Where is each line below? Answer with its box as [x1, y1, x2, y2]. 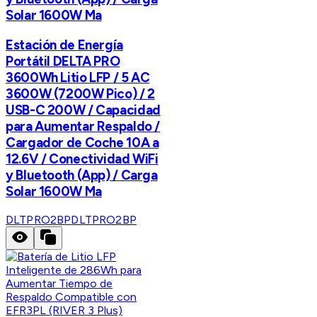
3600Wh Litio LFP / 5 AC [6, 69, 150, 86]
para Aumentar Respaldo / [6, 117, 161, 134]
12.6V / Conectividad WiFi [6, 150, 158, 167]
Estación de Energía [6, 36, 123, 53]
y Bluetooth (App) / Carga [6, 166, 158, 183]
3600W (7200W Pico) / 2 [6, 85, 155, 102]
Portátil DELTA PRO [6, 52, 120, 69]
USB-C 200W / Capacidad [6, 101, 161, 118]
